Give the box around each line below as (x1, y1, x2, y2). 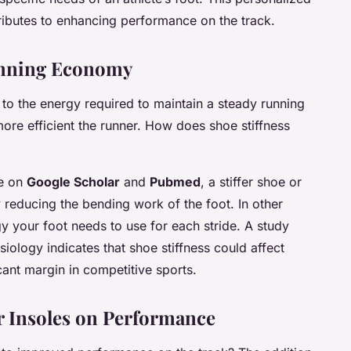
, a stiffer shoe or (201, 173, 302, 190)
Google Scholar (27, 173, 120, 190)
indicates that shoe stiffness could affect (43, 239, 284, 255)
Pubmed (150, 173, 201, 190)
